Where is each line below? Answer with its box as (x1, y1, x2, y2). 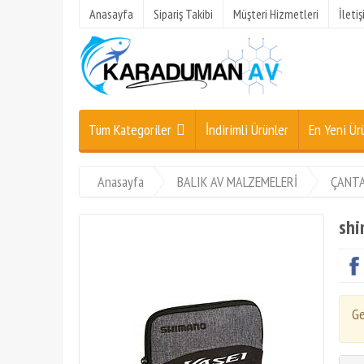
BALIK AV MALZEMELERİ (177, 172, 297, 191)
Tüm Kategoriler (89, 120, 171, 139)
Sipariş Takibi (154, 6, 213, 22)
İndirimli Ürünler (206, 120, 288, 139)
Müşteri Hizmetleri (233, 6, 318, 22)
